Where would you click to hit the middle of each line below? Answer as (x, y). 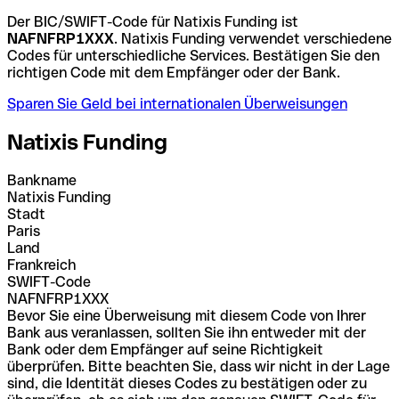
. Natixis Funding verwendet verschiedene (253, 38)
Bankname (42, 180)
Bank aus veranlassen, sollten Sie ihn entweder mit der (187, 332)
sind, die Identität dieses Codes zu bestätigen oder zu (187, 383)
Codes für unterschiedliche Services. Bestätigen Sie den (193, 55)
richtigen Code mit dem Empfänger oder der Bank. (174, 72)
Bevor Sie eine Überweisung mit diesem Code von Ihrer (187, 315)
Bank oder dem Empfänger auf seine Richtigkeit (165, 349)
